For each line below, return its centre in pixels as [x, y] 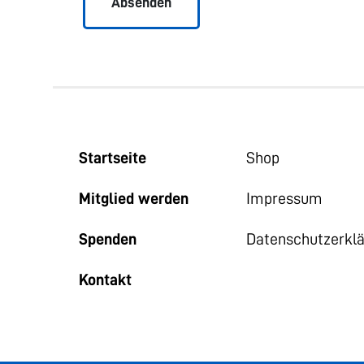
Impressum [285, 198]
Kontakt [105, 279]
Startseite [112, 158]
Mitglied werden [133, 198]
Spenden [107, 239]
